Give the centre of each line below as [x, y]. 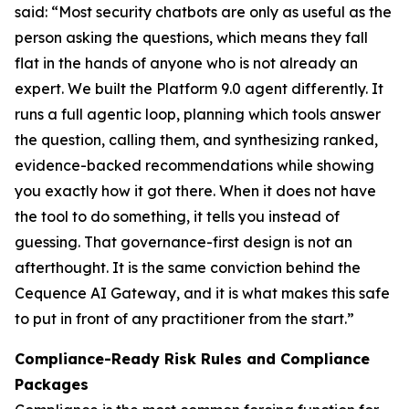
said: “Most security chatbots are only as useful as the [203, 12]
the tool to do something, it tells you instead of [177, 216]
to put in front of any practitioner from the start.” [184, 319]
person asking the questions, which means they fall [191, 37]
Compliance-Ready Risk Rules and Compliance [192, 359]
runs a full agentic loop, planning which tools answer [198, 114]
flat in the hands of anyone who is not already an [186, 63]
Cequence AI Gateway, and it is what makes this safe [202, 293]
